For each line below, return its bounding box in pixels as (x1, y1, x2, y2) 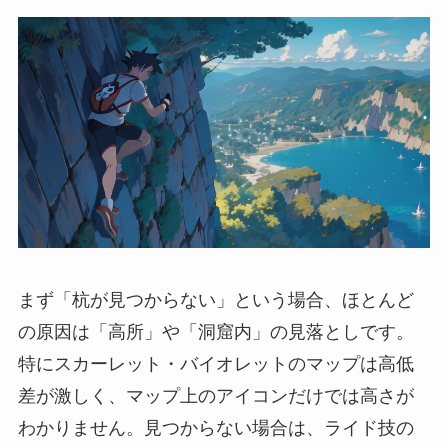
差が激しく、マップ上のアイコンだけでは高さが (17, 385, 414, 406)
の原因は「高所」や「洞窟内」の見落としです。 (17, 321, 414, 342)
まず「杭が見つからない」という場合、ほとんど (17, 289, 414, 310)
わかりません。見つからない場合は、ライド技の (17, 417, 414, 438)
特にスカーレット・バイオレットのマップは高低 (17, 353, 414, 374)
